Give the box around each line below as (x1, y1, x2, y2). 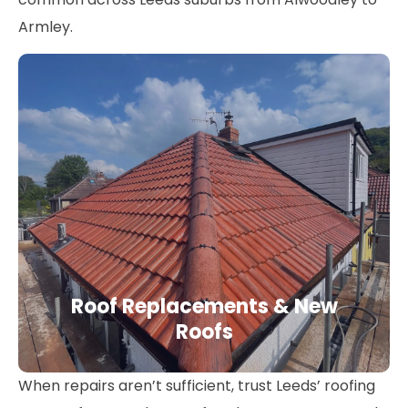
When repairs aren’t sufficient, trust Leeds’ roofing (18, 375, 375, 397)
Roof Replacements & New (70, 292, 338, 321)
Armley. (18, 15, 73, 37)
